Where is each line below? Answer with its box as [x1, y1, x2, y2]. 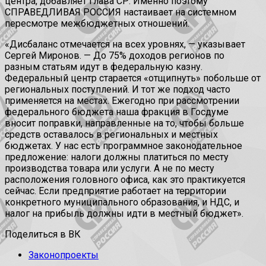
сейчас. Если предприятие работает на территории [5, 185, 226, 197]
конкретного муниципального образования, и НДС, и [5, 197, 239, 208]
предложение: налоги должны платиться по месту [5, 151, 229, 163]
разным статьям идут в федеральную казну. [5, 61, 202, 73]
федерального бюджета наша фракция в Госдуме [5, 106, 229, 118]
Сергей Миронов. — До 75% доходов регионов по [5, 50, 224, 62]
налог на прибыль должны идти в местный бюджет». [5, 208, 243, 220]
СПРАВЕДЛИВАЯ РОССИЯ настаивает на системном [5, 7, 236, 18]
